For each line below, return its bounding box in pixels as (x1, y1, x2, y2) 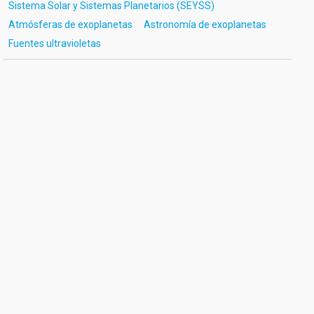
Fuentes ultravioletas (8, 38, 101, 49)
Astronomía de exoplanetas (143, 19, 266, 30)
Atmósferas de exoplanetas (8, 19, 132, 30)
